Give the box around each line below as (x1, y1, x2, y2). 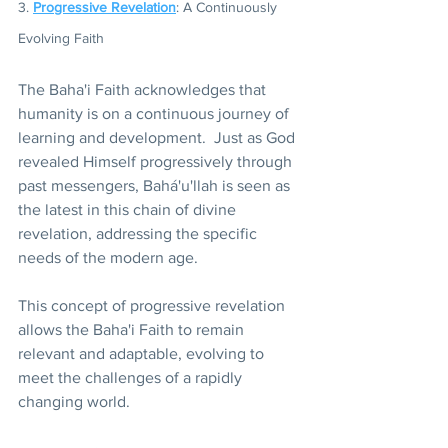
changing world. (18, 393, 130, 411)
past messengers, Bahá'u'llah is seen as (18, 177, 294, 195)
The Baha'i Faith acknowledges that (18, 81, 270, 99)
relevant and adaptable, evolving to (18, 345, 268, 363)
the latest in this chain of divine (18, 201, 240, 219)
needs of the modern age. (18, 249, 198, 267)
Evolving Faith (18, 30, 108, 47)
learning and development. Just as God (18, 129, 299, 147)
